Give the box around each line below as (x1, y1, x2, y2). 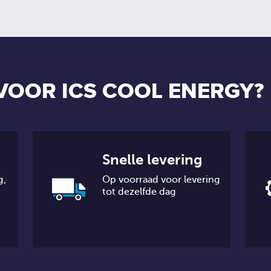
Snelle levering (102, 151, 203, 168)
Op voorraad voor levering (102, 174, 221, 185)
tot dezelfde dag (102, 186, 177, 197)
